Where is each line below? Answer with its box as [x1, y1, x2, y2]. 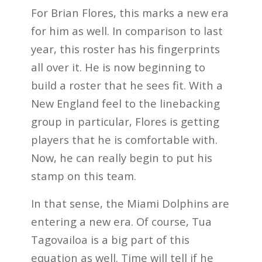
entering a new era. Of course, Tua [30, 213, 212, 229]
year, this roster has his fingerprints [30, 42, 220, 57]
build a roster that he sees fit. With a [30, 78, 223, 93]
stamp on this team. [30, 168, 136, 184]
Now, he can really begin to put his [30, 150, 212, 166]
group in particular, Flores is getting [30, 114, 219, 129]
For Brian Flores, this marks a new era [30, 5, 229, 20]
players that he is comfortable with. [30, 132, 218, 147]
